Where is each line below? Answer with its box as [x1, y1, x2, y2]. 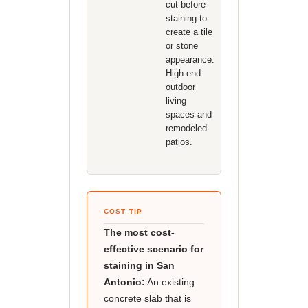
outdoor [165, 82, 195, 92]
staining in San [103, 260, 175, 271]
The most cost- [103, 227, 175, 238]
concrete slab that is [103, 293, 191, 304]
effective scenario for [103, 243, 203, 254]
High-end [165, 68, 201, 78]
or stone [165, 41, 198, 51]
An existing [144, 276, 195, 287]
